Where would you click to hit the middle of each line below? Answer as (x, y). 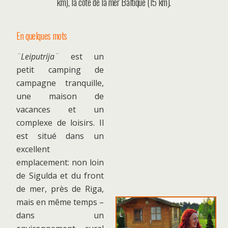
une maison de (60, 96)
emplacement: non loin (60, 162)
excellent (33, 149)
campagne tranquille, (60, 83)
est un (81, 56)
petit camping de (60, 70)
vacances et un (60, 109)
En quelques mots (42, 35)
